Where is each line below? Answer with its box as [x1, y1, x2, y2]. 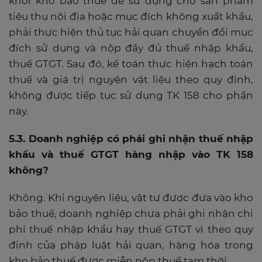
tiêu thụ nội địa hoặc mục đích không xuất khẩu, [9, 10, 253, 22]
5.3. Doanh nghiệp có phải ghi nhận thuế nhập [9, 132, 253, 144]
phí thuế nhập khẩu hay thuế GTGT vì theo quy [9, 223, 253, 235]
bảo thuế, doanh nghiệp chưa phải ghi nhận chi [9, 207, 253, 219]
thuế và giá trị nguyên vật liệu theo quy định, [9, 73, 253, 85]
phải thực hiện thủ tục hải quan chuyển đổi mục [9, 26, 253, 38]
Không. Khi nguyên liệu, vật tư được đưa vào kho [9, 191, 253, 204]
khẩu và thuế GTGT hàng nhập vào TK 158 [9, 148, 253, 160]
